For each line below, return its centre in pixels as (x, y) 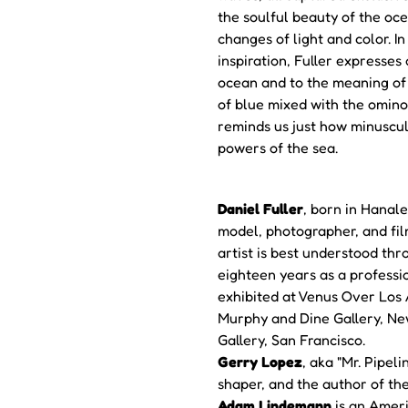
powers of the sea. (278, 148)
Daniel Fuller (260, 209)
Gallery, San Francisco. (291, 340)
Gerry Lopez (260, 362)
